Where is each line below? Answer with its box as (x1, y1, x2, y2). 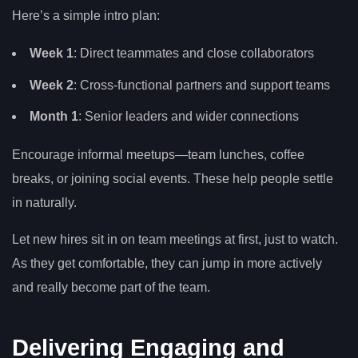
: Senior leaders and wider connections (78, 109, 299, 124)
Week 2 (30, 78, 74, 92)
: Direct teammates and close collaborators (74, 46, 314, 61)
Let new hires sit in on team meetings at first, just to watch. (12, 233, 338, 247)
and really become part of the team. (12, 280, 210, 295)
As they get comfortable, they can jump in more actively (12, 257, 322, 271)
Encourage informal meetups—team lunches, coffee (12, 148, 304, 162)
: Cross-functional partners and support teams (74, 78, 330, 92)
